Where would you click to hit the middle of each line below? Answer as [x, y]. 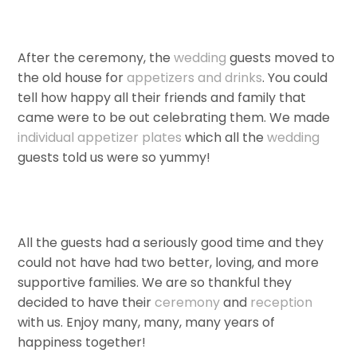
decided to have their [86, 303]
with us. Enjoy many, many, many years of [147, 323]
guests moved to [281, 57]
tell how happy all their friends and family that [162, 97]
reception [282, 303]
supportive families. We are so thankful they [155, 283]
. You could [295, 77]
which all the [225, 137]
